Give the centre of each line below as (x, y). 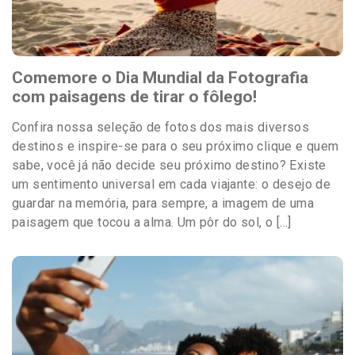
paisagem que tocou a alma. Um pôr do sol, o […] (152, 223)
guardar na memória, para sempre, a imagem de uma (163, 204)
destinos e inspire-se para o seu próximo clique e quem (176, 147)
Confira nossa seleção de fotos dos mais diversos (161, 128)
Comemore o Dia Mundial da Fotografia (160, 78)
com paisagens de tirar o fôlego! (134, 97)
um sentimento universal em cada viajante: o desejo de (172, 185)
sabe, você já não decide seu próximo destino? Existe (169, 166)
